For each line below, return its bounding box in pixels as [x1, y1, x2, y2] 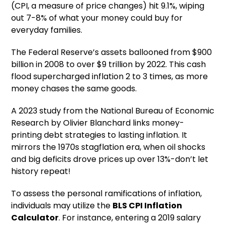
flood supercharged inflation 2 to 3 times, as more [11, 71, 208, 83]
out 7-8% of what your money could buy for [11, 12, 183, 24]
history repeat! [11, 165, 71, 178]
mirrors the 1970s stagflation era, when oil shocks [11, 141, 206, 153]
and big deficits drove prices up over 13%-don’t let [11, 153, 209, 165]
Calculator [11, 212, 59, 224]
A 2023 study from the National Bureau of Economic [11, 105, 215, 117]
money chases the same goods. [11, 83, 137, 95]
